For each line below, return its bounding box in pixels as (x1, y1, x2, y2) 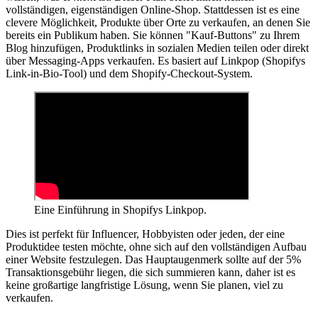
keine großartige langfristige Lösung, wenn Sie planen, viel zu (6, 278, 283, 291)
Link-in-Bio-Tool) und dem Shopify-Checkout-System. (6, 67, 253, 79)
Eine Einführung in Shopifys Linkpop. (34, 203, 207, 216)
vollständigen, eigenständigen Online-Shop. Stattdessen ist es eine (6, 3, 300, 16)
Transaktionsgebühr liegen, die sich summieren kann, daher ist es (6, 265, 295, 278)
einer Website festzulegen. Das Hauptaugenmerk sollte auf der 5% (6, 253, 301, 265)
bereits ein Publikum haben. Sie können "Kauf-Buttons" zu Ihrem (6, 28, 300, 41)
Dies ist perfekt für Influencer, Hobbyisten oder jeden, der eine (6, 227, 285, 240)
